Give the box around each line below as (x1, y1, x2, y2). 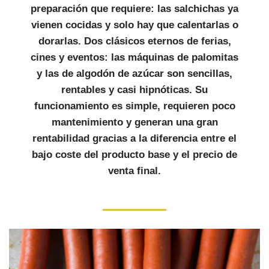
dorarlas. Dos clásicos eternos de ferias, (38, 35, 231, 47)
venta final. (108, 165, 161, 177)
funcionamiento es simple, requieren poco (34, 100, 235, 112)
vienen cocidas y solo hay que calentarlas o (31, 19, 238, 31)
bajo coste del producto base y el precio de (32, 149, 237, 160)
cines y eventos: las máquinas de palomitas (31, 52, 238, 63)
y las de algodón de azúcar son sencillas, (37, 68, 232, 79)
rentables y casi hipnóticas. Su (61, 84, 208, 95)
